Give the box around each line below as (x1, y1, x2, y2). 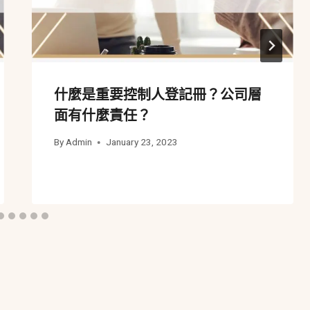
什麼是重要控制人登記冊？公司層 (53, 86, 262, 103)
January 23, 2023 (105, 136, 178, 148)
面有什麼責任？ (53, 107, 151, 124)
